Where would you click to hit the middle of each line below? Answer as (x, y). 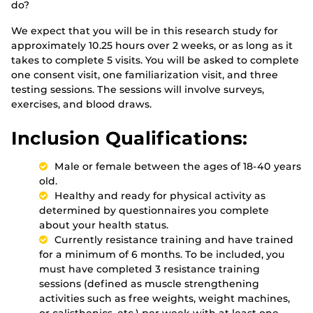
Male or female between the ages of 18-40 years (178, 167)
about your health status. (104, 225)
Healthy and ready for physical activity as (160, 196)
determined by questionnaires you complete (154, 211)
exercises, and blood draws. (81, 104)
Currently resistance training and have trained (174, 240)
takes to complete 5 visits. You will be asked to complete (155, 60)
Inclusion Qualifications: (129, 139)
